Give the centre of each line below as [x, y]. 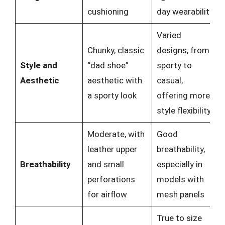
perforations [111, 179]
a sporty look [112, 95]
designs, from [183, 50]
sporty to [174, 65]
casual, [170, 80]
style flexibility [184, 110]
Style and [38, 65]
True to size [179, 218]
